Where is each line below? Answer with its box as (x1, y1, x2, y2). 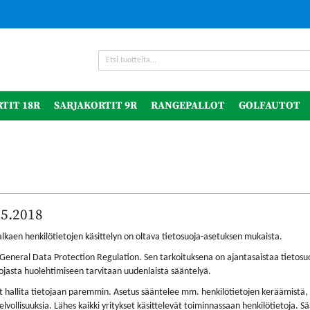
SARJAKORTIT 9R (54, 99, 137, 112)
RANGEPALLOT (151, 99, 225, 112)
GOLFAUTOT (239, 99, 300, 112)
